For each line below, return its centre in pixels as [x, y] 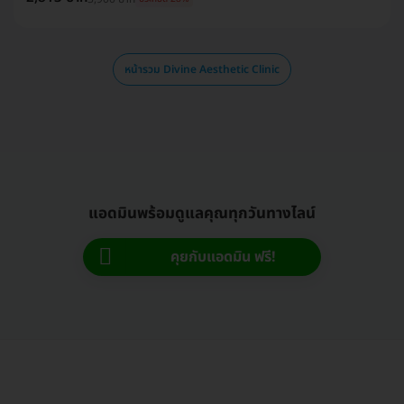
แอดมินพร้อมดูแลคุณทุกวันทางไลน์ [202, 213]
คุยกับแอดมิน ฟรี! [223, 257]
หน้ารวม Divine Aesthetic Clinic [202, 69]
